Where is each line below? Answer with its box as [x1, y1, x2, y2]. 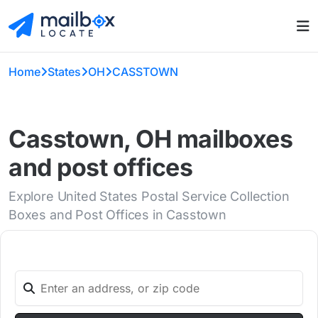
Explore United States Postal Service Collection [9, 189, 290, 204]
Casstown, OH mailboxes [9, 124, 293, 154]
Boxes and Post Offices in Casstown [9, 207, 226, 223]
